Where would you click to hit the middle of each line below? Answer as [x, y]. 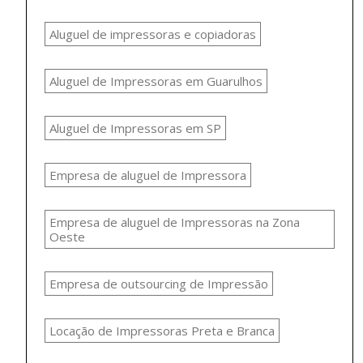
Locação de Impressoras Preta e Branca [162, 331]
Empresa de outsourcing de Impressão [159, 284]
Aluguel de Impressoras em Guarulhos [156, 81]
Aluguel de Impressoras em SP [135, 128]
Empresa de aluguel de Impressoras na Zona [175, 222]
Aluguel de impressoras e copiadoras [153, 34]
